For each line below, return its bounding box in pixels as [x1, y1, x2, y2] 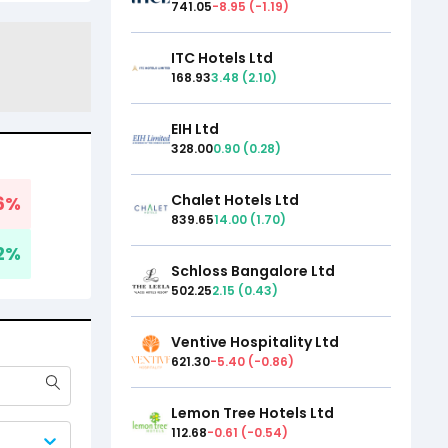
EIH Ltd [171, 119, 219, 140]
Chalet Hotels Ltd [171, 190, 299, 211]
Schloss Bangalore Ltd [171, 261, 335, 282]
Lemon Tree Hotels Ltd [171, 403, 334, 424]
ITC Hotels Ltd [171, 48, 273, 69]
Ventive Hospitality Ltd [171, 332, 339, 353]
